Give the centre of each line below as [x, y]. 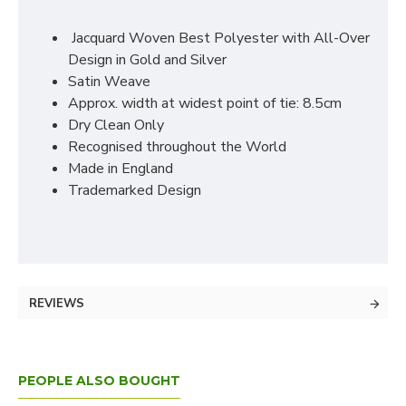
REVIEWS [57, 304]
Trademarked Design [135, 190]
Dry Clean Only [118, 125]
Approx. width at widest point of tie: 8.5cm [205, 103]
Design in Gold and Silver [149, 60]
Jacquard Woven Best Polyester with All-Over [219, 38]
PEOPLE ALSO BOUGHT [99, 381]
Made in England [121, 169]
